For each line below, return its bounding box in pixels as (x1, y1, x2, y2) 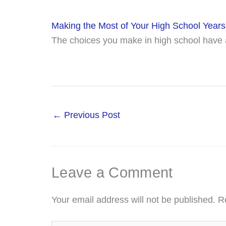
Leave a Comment (51, 164, 173, 181)
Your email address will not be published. (51, 194, 215, 205)
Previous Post (62, 109, 120, 120)
